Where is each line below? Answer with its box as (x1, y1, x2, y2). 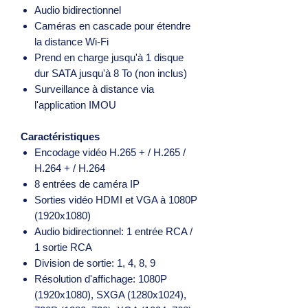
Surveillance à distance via (34, 82, 154, 95)
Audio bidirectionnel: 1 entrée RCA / (34, 225, 192, 237)
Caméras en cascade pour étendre (34, 19, 190, 32)
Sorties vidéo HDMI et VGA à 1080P (34, 193, 197, 206)
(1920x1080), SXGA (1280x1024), (34, 288, 186, 300)
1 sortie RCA (34, 241, 92, 253)
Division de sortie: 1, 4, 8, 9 (34, 256, 155, 269)
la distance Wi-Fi (34, 35, 109, 47)
